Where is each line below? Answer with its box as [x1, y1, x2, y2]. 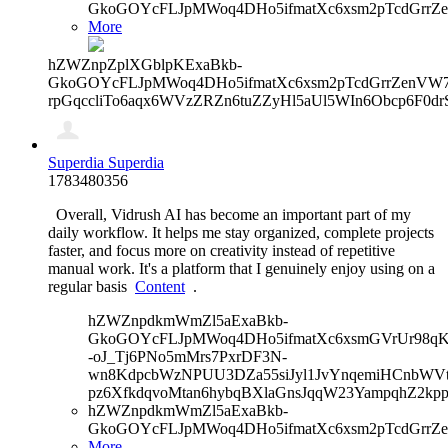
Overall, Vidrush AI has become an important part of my [48, 205, 411, 223]
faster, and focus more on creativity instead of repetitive [48, 241, 395, 259]
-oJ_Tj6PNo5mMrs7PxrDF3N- [88, 347, 287, 365]
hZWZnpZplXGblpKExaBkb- [48, 55, 242, 73]
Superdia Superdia [48, 153, 164, 171]
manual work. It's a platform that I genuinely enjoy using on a [48, 259, 435, 277]
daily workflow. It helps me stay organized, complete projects [48, 223, 434, 241]
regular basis [48, 277, 135, 295]
